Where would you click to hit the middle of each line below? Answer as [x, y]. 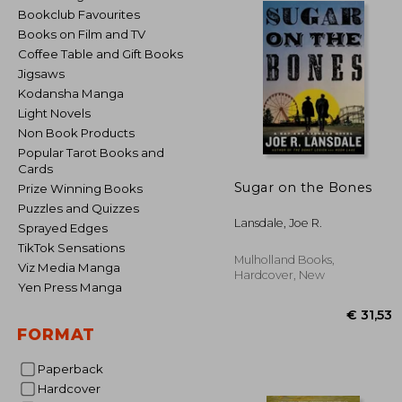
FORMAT [57, 334]
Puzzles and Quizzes [83, 208]
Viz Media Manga [73, 267]
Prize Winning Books [84, 188]
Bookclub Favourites [83, 14]
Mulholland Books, [284, 259]
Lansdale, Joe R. [278, 223]
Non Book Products [81, 133]
